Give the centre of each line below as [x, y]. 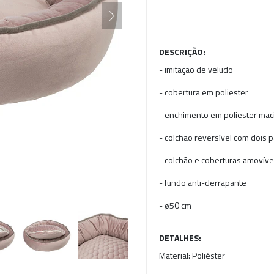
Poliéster [209, 255]
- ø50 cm [175, 205]
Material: [176, 255]
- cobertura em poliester [204, 92]
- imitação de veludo [196, 69]
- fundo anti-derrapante [203, 183]
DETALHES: [180, 238]
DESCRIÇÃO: [182, 52]
